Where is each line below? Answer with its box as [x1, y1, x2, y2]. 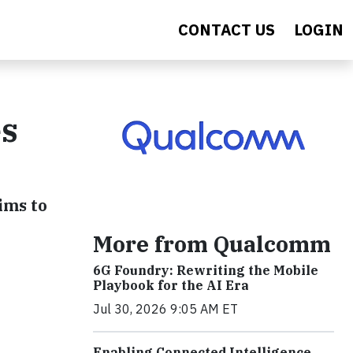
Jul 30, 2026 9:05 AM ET [93, 300, 238, 317]
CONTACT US [178, 19, 275, 40]
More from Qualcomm [93, 229, 331, 258]
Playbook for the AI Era [93, 277, 249, 293]
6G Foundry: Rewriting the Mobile [93, 262, 318, 278]
